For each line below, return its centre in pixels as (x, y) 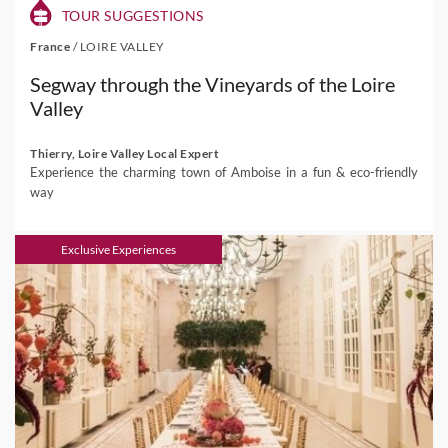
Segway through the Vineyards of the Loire (212, 84)
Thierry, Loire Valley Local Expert (124, 153)
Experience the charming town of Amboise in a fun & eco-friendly (224, 172)
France (51, 46)
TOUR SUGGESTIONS (131, 15)
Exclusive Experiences (118, 249)
